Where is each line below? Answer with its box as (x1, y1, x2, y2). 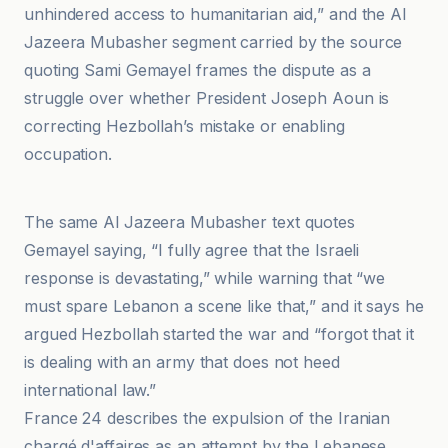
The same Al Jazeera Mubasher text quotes (24, 212, 355, 232)
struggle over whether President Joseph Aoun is (24, 88, 390, 108)
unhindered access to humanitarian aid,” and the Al (24, 4, 406, 24)
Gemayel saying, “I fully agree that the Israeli (24, 240, 360, 260)
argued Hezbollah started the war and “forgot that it (24, 324, 414, 344)
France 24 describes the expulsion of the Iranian (24, 408, 391, 428)
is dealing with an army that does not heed (24, 352, 340, 372)
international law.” (24, 380, 157, 400)
